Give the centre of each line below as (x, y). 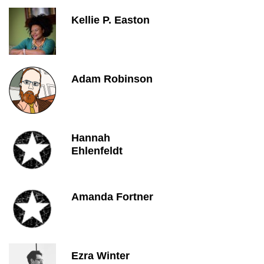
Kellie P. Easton (110, 20)
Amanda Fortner (112, 197)
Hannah (91, 138)
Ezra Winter (100, 256)
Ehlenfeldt (97, 151)
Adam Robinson (112, 79)
